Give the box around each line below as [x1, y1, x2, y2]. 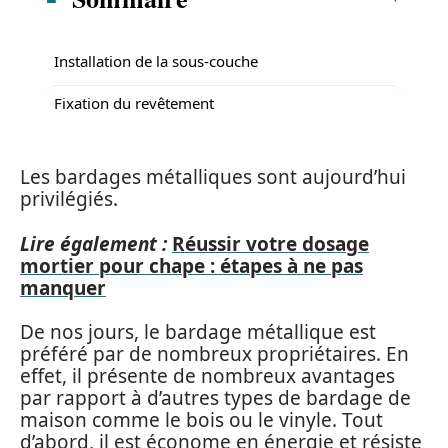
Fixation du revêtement [54, 92, 214, 113]
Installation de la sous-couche [54, 50, 258, 71]
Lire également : [20, 230, 167, 257]
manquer [20, 274, 106, 301]
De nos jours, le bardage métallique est [20, 319, 376, 345]
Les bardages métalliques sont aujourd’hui [20, 164, 406, 190]
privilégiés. [20, 186, 118, 212]
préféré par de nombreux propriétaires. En [20, 341, 409, 367]
